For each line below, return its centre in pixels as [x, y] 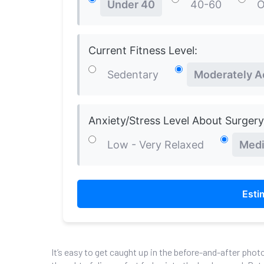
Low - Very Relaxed [156, 145]
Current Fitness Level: [143, 51]
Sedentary [133, 75]
